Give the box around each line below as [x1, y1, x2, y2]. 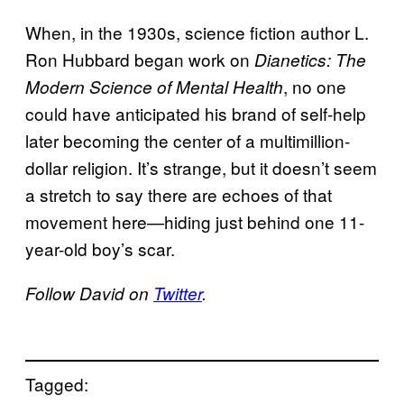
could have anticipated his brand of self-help [25, 101, 366, 125]
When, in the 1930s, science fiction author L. [25, 20, 369, 44]
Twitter [153, 281, 202, 305]
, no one [283, 74, 346, 98]
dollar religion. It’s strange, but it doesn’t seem [25, 155, 377, 179]
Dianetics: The [254, 48, 366, 71]
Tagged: [25, 371, 88, 396]
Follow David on [25, 281, 153, 305]
